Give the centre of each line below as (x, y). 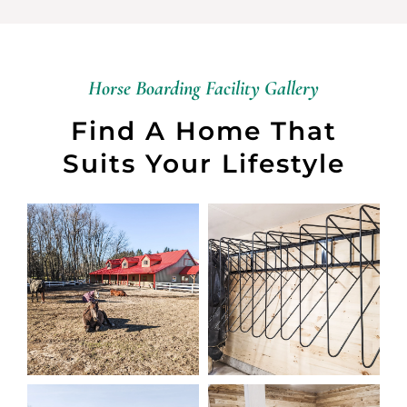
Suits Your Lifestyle (203, 163)
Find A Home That (203, 130)
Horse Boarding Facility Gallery (203, 88)
